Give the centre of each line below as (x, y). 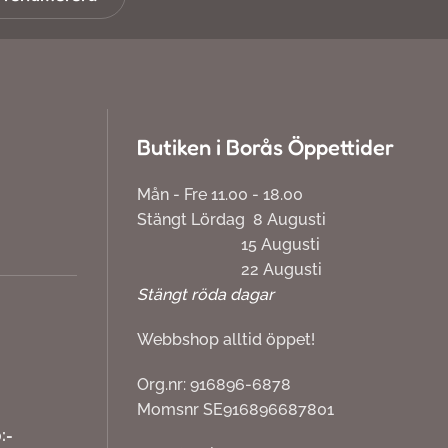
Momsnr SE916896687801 (235, 410)
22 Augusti (229, 270)
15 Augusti (228, 245)
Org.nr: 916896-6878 (214, 385)
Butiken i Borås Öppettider (265, 147)
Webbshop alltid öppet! (226, 340)
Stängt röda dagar (205, 295)
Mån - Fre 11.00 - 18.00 (220, 195)
